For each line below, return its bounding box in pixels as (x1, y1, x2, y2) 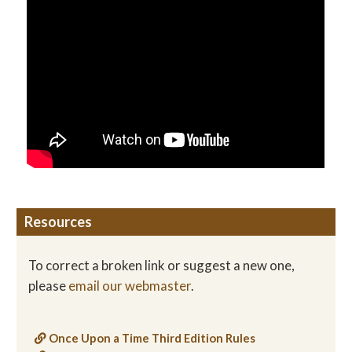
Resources (24, 212, 92, 230)
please (28, 277, 68, 294)
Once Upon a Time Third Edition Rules (49, 331, 256, 345)
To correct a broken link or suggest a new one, (28, 256, 295, 273)
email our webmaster (68, 277, 191, 294)
